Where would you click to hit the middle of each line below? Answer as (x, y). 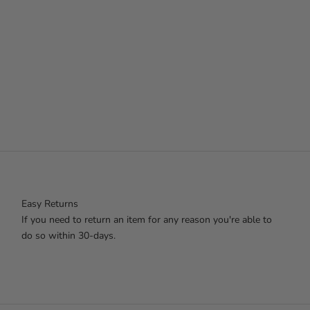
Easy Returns (49, 203)
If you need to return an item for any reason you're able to (146, 219)
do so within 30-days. (68, 235)
